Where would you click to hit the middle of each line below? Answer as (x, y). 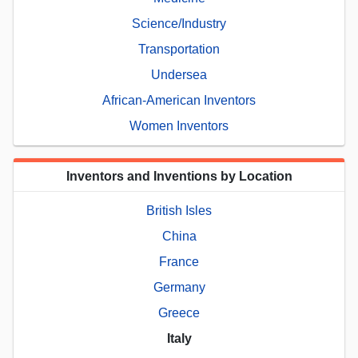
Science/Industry (179, 23)
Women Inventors (179, 125)
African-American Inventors (179, 100)
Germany (179, 287)
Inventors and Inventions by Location (179, 176)
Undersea (179, 74)
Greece (179, 312)
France (179, 261)
